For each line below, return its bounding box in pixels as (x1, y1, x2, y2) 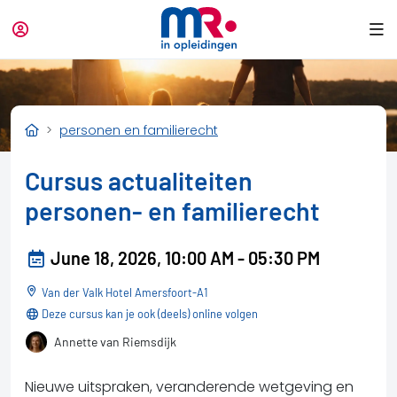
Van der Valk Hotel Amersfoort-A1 (48, 284, 208, 300)
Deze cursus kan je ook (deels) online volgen (42, 306, 258, 321)
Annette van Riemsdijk (54, 333, 176, 349)
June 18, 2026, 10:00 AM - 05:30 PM (51, 246, 320, 269)
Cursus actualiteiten (25, 164, 253, 196)
